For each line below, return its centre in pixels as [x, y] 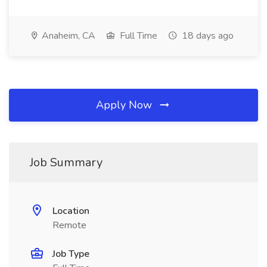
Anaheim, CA [67, 36]
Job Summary [66, 162]
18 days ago [207, 36]
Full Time [137, 36]
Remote [69, 225]
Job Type [71, 254]
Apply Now [125, 105]
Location [71, 211]
